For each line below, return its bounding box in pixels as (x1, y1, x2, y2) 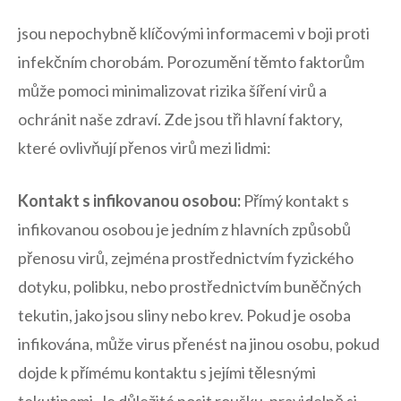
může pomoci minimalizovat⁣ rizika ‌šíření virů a (18, 80, 327, 100)
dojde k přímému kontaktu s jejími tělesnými (18, 362, 316, 382)
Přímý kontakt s (241, 190, 349, 210)
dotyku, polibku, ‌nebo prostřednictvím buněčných (18, 276, 362, 296)
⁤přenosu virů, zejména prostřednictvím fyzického (18, 247, 354, 268)
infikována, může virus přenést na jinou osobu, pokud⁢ (18, 333, 380, 354)
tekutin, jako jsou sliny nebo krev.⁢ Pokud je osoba (18, 304, 351, 325)
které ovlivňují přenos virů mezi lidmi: (18, 137, 271, 158)
